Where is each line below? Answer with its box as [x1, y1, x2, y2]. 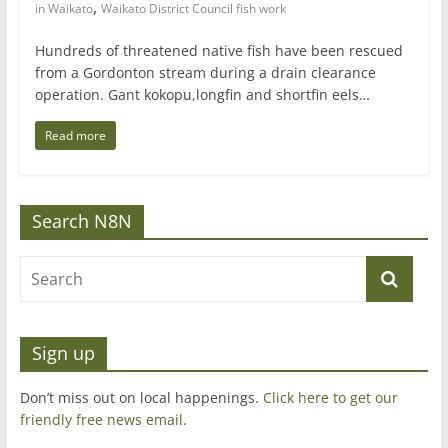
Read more [44, 127, 106, 145]
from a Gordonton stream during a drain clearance [34, 63, 376, 83]
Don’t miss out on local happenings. [19, 388, 263, 408]
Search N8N [31, 209, 132, 234]
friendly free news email [19, 410, 183, 430]
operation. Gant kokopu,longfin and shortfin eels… [34, 85, 370, 105]
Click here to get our [262, 388, 398, 408]
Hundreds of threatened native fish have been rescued [34, 41, 403, 61]
